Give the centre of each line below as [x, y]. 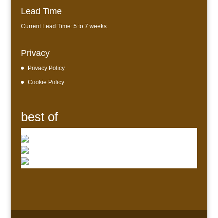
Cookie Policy [46, 82]
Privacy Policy [46, 68]
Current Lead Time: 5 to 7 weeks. [64, 26]
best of [39, 117]
